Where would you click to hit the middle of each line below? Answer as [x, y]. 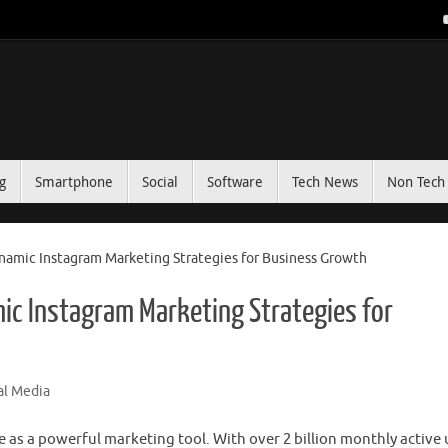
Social [160, 182]
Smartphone [74, 182]
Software [235, 182]
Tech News [325, 182]
